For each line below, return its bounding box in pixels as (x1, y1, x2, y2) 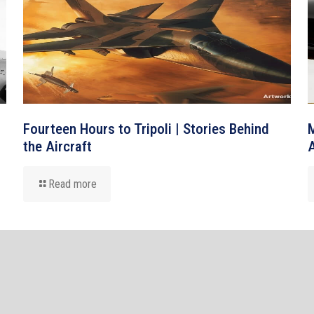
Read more (48, 177, 97, 191)
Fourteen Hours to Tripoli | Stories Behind (22, 120, 269, 137)
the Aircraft (22, 137, 92, 155)
